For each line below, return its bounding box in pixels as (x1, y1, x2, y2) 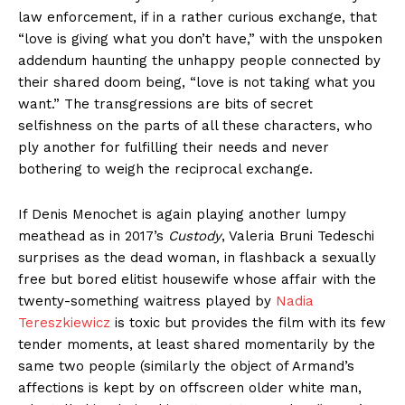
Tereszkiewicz (18, 315, 110, 332)
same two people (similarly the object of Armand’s (18, 358, 354, 375)
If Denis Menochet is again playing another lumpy (18, 206, 346, 223)
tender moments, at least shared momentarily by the (18, 336, 375, 353)
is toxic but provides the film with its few (110, 315, 386, 332)
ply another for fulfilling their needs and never (18, 139, 329, 156)
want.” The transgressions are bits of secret (18, 96, 313, 113)
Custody (168, 228, 221, 245)
